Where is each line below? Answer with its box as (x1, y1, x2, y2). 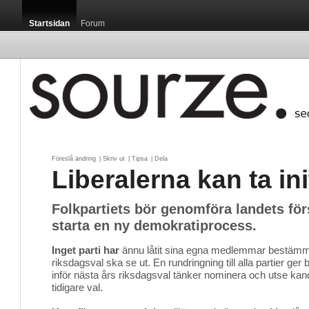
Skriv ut (103, 155, 125, 162)
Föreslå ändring (52, 155, 96, 162)
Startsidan (29, 19, 70, 28)
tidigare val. (52, 281, 103, 293)
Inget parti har (52, 244, 119, 256)
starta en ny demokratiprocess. (52, 218, 257, 233)
